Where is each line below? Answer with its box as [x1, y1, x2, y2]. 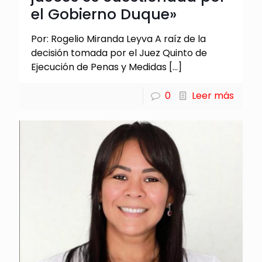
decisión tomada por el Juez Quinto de [31, 46, 207, 60]
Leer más [192, 89, 234, 103]
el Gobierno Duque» [31, 4, 177, 25]
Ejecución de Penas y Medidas [31, 60, 167, 74]
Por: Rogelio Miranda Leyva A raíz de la [31, 32, 206, 46]
